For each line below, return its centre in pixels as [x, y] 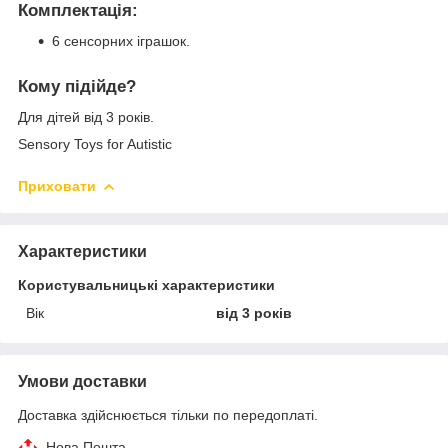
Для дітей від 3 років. [86, 116]
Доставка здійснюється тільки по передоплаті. [168, 414]
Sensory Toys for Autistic [95, 143]
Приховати [57, 185]
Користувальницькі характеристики [146, 284]
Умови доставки [82, 381]
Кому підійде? [77, 87]
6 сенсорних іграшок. [121, 41]
